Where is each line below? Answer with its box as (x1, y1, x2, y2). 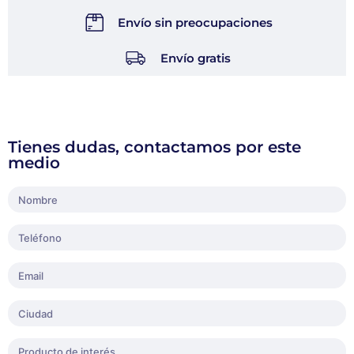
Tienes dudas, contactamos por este (8, 137, 301, 157)
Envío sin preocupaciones (117, 14, 273, 30)
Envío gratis (160, 50, 232, 66)
